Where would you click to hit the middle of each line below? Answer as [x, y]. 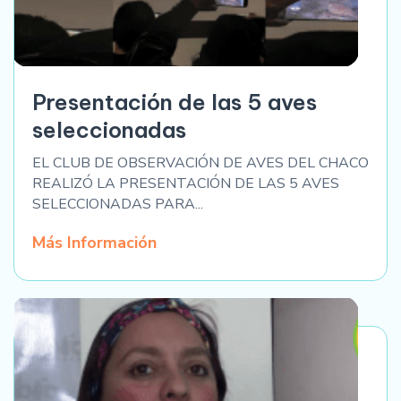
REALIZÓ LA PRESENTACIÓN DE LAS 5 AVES [186, 184]
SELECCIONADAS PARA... [118, 205]
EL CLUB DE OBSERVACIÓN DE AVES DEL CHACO [200, 163]
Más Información [94, 243]
